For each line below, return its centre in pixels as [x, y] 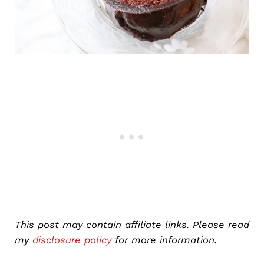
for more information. [164, 240]
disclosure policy [72, 240]
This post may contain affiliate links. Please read [132, 225]
